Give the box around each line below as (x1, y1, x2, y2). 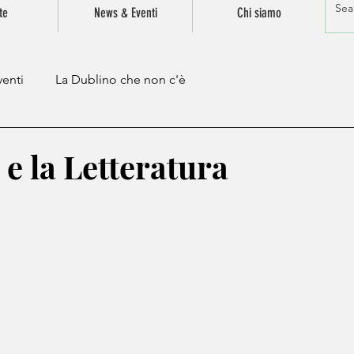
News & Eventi (93, 5, 157, 21)
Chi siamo (237, 5, 281, 21)
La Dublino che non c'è (55, 72, 186, 87)
